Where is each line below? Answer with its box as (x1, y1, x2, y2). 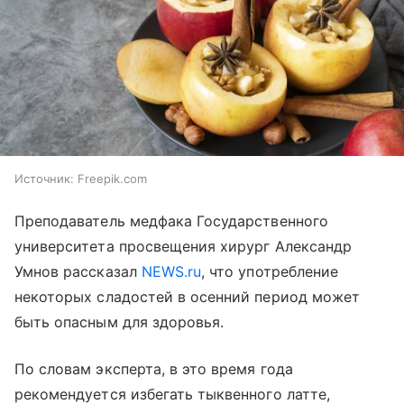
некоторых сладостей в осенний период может (14, 288, 361, 307)
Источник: (14, 171, 74, 187)
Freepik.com (78, 171, 147, 187)
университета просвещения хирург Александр (14, 237, 352, 256)
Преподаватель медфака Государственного (14, 212, 328, 231)
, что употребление (201, 262, 338, 281)
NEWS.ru (141, 262, 202, 281)
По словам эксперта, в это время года (14, 360, 293, 379)
